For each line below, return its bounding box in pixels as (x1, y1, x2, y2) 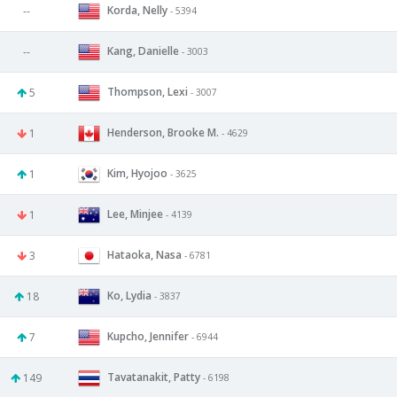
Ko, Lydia (107, 287, 152, 303)
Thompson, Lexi (107, 83, 188, 99)
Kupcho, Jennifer (107, 328, 189, 344)
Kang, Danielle (107, 43, 179, 58)
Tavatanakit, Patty (107, 369, 200, 385)
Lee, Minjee (107, 206, 163, 222)
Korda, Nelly (107, 2, 167, 18)
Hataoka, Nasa (107, 246, 182, 262)
